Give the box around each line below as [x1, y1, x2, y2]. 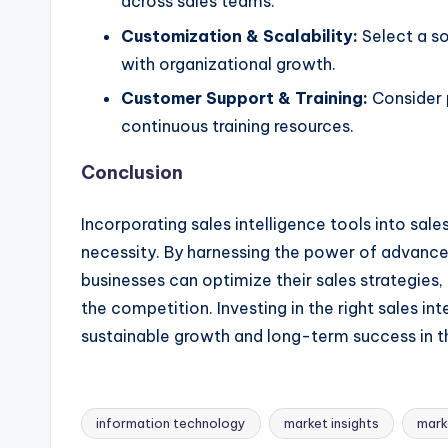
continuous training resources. [121, 116, 354, 137]
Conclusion [81, 161, 183, 185]
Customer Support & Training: [121, 88, 368, 109]
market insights [284, 415, 379, 432]
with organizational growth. [121, 53, 336, 74]
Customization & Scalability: [121, 25, 358, 46]
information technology [96, 415, 246, 432]
